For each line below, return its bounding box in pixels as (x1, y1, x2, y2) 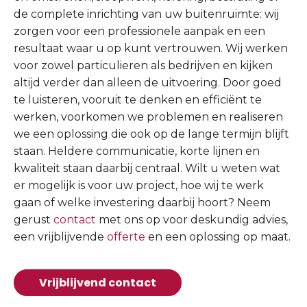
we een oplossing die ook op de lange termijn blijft (14, 127, 289, 140)
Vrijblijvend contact (39, 274, 156, 291)
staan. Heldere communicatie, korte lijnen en (14, 144, 260, 158)
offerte (107, 230, 145, 243)
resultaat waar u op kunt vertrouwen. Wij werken (14, 41, 288, 55)
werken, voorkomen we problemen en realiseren (14, 110, 283, 123)
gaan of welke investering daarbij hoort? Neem (14, 195, 271, 209)
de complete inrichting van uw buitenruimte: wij (14, 7, 279, 21)
